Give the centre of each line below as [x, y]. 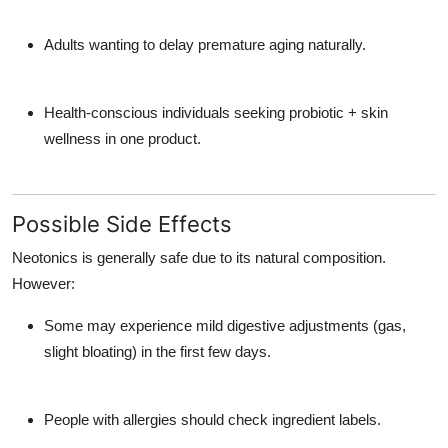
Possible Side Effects [122, 224]
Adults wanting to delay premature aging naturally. [205, 45]
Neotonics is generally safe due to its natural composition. [199, 258]
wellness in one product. [122, 139]
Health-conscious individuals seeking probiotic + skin [216, 113]
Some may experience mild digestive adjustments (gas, [225, 326]
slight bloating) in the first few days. [157, 352]
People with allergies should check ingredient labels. [212, 420]
